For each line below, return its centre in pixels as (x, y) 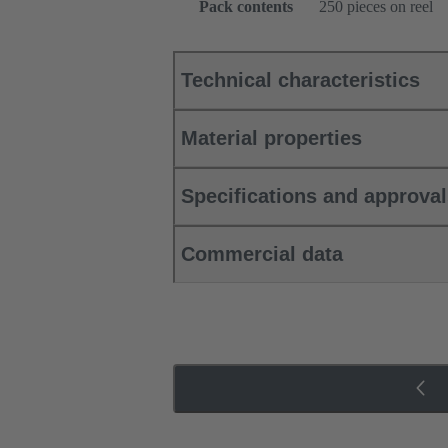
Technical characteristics (300, 80)
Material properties (271, 138)
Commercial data (262, 254)
